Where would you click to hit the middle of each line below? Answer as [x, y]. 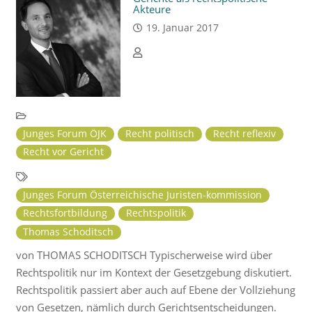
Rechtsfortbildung [65, 213]
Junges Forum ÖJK [65, 133]
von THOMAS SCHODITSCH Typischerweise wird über [144, 255]
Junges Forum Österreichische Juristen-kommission [143, 195]
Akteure [151, 9]
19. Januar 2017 [182, 28]
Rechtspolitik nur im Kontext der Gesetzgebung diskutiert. [154, 272]
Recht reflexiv [245, 133]
